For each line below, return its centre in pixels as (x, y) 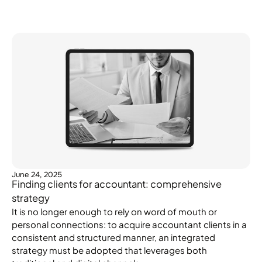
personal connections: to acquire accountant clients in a (129, 224)
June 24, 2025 (37, 174)
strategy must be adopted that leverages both (109, 250)
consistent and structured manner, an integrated (113, 237)
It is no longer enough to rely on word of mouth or (114, 211)
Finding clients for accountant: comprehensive (117, 184)
